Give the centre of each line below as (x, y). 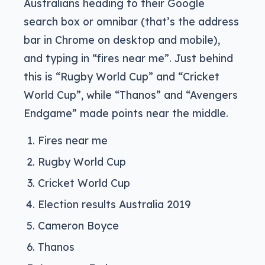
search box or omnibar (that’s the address (131, 22)
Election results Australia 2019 (114, 204)
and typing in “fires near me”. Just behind (128, 58)
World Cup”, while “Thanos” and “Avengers (131, 95)
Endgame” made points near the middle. (126, 113)
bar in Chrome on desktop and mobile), (122, 40)
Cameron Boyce (78, 226)
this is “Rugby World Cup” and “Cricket (122, 77)
